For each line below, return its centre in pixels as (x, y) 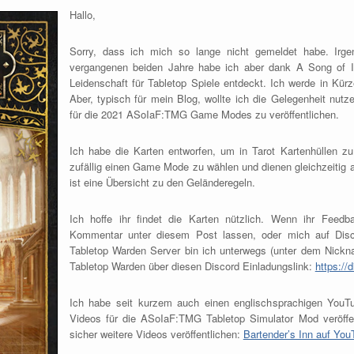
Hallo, (82, 14)
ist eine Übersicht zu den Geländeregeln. (162, 182)
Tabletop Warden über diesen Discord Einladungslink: (192, 265)
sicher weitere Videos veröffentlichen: (156, 333)
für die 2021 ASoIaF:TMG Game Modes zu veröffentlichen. (204, 114)
